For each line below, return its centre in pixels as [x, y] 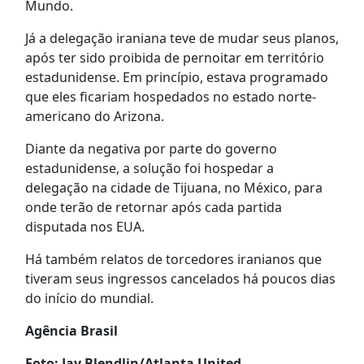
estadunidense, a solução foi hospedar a [149, 169]
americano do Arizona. [94, 117]
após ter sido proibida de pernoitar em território [174, 58]
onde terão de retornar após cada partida [153, 208]
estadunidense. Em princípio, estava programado [176, 78]
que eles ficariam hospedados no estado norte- [170, 97]
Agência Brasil [71, 331]
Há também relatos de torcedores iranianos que [173, 260]
